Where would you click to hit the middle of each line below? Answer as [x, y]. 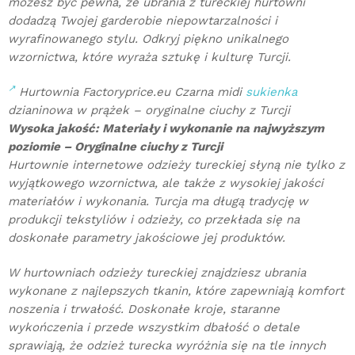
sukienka [271, 92]
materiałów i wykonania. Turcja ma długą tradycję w [158, 201]
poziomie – [41, 147]
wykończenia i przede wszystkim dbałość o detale [154, 327]
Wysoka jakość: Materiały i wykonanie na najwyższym [166, 128]
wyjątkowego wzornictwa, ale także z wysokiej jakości [166, 183]
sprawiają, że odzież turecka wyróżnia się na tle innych [167, 345]
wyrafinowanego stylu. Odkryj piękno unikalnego [148, 39]
